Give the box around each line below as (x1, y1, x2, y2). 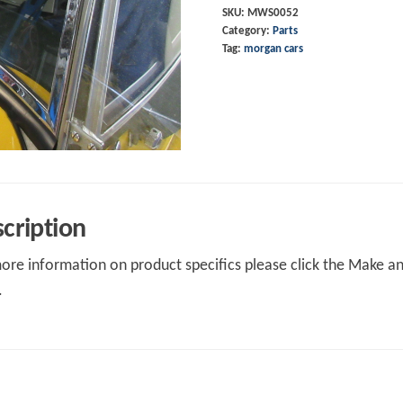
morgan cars (243, 43, 303, 55)
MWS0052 (246, 7, 299, 19)
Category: (221, 25, 273, 37)
